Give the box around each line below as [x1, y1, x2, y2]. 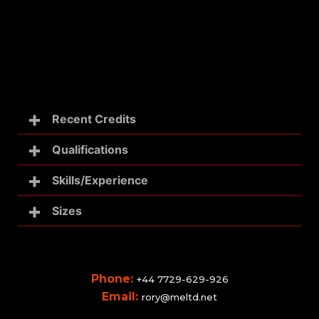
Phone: [90, 271, 137, 286]
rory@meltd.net [142, 291, 217, 303]
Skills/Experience [52, 172, 148, 187]
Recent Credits [52, 111, 136, 126]
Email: [102, 289, 142, 303]
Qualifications [52, 142, 128, 157]
